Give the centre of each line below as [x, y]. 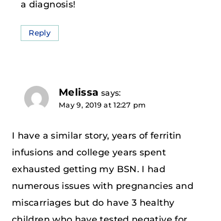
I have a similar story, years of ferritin [97, 135]
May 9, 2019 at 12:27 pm [102, 105]
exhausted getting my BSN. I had [89, 169]
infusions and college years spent [89, 152]
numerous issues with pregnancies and [103, 186]
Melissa [79, 92]
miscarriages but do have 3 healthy [93, 203]
